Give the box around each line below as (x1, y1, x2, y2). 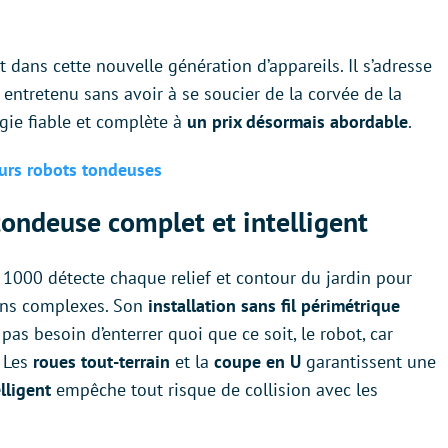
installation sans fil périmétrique (148, 294, 400, 318)
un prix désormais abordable (187, 110, 408, 134)
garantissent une (301, 350, 436, 374)
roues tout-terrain (33, 350, 170, 374)
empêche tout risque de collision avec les (51, 378, 378, 402)
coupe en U (214, 350, 301, 374)
